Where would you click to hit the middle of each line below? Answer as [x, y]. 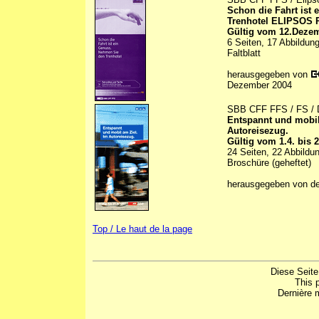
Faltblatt [244, 53]
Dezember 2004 [260, 85]
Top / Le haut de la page [142, 229]
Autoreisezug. [258, 131]
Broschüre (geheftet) [269, 163]
